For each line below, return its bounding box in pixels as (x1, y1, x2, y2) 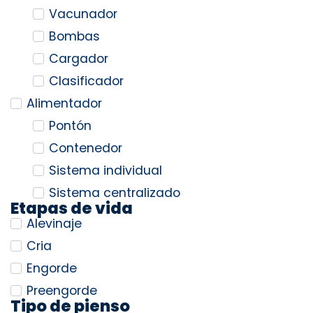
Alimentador (27, 95, 102, 112)
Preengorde (27, 282, 97, 300)
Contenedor (49, 140, 122, 157)
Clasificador (49, 73, 124, 90)
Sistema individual (49, 162, 162, 180)
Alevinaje (27, 215, 82, 233)
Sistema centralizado (49, 184, 180, 202)
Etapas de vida (10, 197, 133, 220)
